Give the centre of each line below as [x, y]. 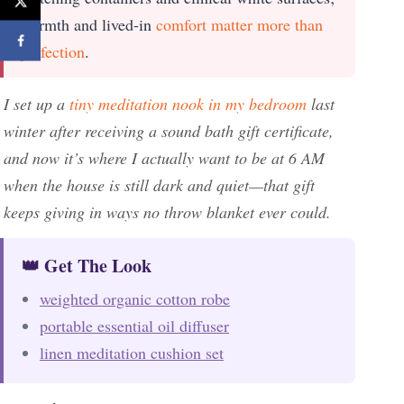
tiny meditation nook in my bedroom [188, 104]
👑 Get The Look [87, 266]
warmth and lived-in [88, 25]
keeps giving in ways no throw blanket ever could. [167, 212]
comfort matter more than [239, 25]
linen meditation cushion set [132, 353]
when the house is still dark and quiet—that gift [159, 185]
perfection [52, 52]
